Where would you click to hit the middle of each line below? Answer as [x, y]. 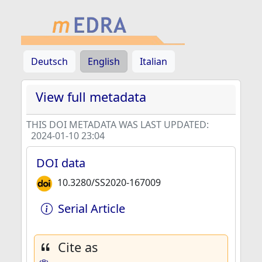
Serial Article [92, 208]
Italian [154, 61]
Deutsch [49, 61]
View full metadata [91, 97]
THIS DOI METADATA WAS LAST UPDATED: [118, 125]
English [104, 61]
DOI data [61, 163]
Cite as [78, 247]
